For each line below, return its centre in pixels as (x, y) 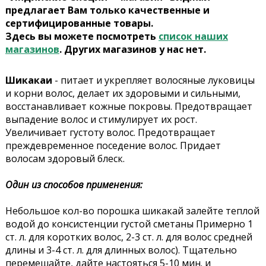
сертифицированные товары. (79, 23)
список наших (193, 37)
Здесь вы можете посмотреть (82, 37)
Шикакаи (28, 80)
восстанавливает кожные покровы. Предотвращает (129, 107)
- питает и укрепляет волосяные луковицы (153, 80)
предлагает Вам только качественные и (107, 10)
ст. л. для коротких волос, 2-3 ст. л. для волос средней (129, 237)
